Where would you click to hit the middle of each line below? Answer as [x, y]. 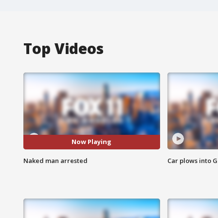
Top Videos [64, 48]
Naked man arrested [55, 160]
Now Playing [92, 142]
